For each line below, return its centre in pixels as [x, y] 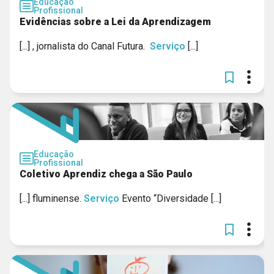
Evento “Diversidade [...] [170, 198]
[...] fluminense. [52, 198]
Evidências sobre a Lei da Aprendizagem [115, 22]
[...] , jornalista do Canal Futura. [85, 46]
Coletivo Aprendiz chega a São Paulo [106, 174]
